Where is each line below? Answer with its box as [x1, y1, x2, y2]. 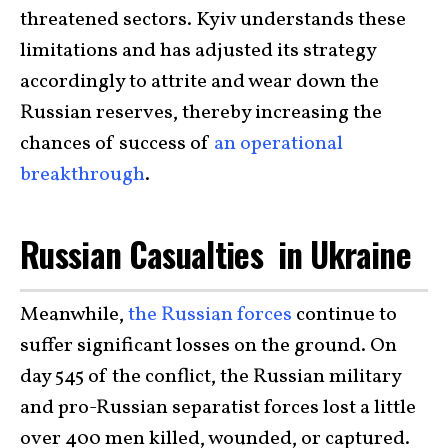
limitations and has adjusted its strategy [20, 36, 376, 65]
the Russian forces [128, 301, 292, 329]
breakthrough [20, 160, 145, 189]
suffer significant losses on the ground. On [20, 332, 397, 360]
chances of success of [20, 129, 214, 158]
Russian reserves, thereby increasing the [20, 98, 382, 127]
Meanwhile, [20, 301, 128, 329]
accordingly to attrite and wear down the [20, 67, 379, 96]
